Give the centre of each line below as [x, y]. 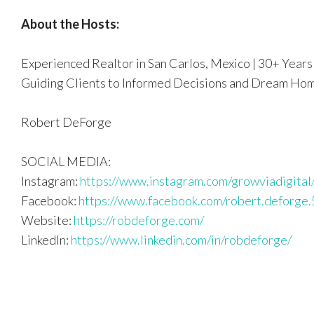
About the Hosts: [70, 23]
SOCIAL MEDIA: [66, 161]
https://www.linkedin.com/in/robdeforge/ [181, 239]
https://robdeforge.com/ [139, 220]
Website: [47, 220]
